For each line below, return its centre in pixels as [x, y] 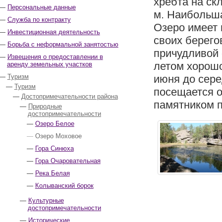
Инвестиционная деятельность [54, 32]
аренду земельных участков [50, 64]
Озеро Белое [55, 124]
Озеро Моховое [58, 136]
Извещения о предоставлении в [55, 57]
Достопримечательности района [69, 96]
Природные [45, 106]
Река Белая [52, 173]
